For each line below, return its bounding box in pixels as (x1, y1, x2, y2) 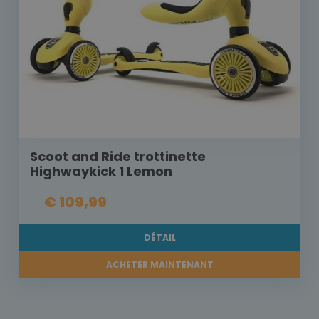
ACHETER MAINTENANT (105, 258, 214, 271)
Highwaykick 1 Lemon (30, 162, 172, 181)
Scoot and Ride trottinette (30, 147, 206, 166)
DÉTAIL (143, 231, 176, 244)
